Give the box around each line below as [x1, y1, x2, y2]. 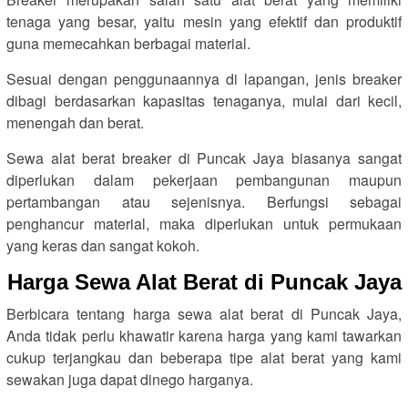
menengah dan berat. [6, 112, 144, 133]
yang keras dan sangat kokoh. [6, 235, 199, 256]
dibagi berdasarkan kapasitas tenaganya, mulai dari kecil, [6, 90, 402, 111]
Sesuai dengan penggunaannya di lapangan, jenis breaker [6, 68, 402, 89]
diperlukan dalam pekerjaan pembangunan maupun [6, 169, 402, 190]
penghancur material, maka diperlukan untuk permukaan [6, 213, 402, 234]
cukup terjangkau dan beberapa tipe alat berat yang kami [6, 347, 402, 368]
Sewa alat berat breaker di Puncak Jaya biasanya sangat [6, 148, 402, 168]
